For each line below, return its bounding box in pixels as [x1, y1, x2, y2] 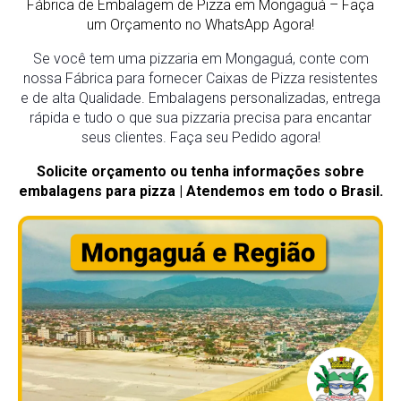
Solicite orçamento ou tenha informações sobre [37, 163, 364, 180]
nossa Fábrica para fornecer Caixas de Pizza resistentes [23, 70, 378, 87]
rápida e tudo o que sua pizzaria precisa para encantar [30, 109, 371, 126]
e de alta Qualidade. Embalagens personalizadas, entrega [21, 90, 380, 107]
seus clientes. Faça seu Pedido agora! [81, 129, 320, 146]
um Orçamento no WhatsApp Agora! [87, 16, 314, 33]
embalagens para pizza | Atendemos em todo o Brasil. [18, 183, 383, 200]
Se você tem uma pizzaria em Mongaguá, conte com [32, 50, 369, 67]
